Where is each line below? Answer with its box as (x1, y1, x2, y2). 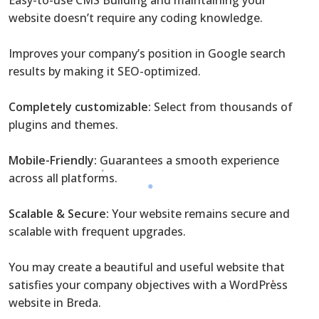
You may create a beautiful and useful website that (9, 258, 285, 275)
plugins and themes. (9, 116, 118, 132)
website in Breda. (9, 294, 101, 310)
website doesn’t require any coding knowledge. (9, 9, 263, 26)
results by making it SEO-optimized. (9, 63, 201, 79)
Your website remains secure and (109, 205, 290, 221)
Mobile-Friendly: (9, 152, 97, 168)
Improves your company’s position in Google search (9, 45, 286, 61)
